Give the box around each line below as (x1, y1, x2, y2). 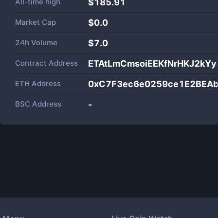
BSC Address (15, 99, 61, 109)
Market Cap (15, 18, 56, 27)
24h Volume (15, 38, 57, 47)
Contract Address (15, 58, 78, 68)
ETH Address (15, 79, 61, 88)
